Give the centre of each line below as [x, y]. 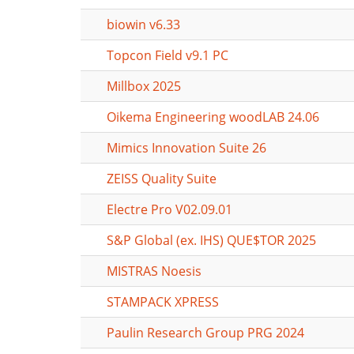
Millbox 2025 [144, 86]
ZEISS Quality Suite [162, 179]
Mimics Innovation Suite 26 [186, 148]
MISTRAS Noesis [154, 271]
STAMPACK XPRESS [163, 302]
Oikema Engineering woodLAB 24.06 [213, 117]
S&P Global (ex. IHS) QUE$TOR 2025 [211, 240]
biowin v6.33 [143, 24]
